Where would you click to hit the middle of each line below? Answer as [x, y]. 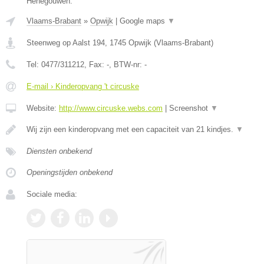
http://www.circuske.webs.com [111, 108]
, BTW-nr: [127, 64]
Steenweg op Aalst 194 [66, 42]
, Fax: [95, 64]
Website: [43, 108]
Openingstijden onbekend [70, 172]
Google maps [143, 21]
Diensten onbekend [59, 151]
